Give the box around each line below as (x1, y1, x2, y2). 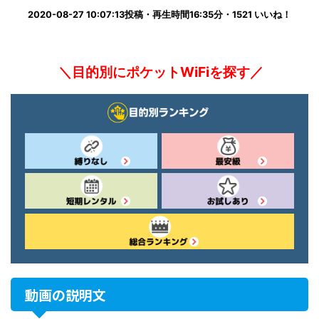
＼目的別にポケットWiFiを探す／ (56, 63, 263, 81)
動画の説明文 (25, 284, 106, 304)
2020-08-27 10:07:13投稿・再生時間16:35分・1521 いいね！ (28, 9, 291, 21)
